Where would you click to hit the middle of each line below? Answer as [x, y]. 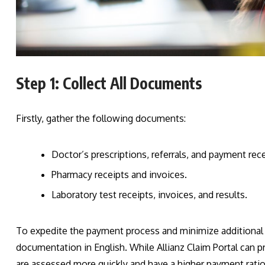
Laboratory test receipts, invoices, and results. [149, 195]
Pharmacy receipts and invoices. [119, 175]
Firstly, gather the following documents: [101, 119]
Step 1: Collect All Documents [109, 83]
